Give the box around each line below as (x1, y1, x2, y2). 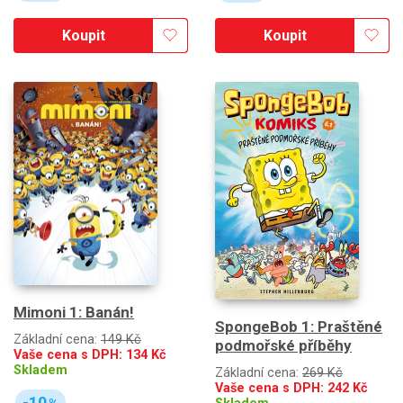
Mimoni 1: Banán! (13, 303, 134, 322)
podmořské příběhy (215, 336, 352, 354)
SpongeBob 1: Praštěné (215, 317, 382, 336)
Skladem (13, 363, 67, 379)
